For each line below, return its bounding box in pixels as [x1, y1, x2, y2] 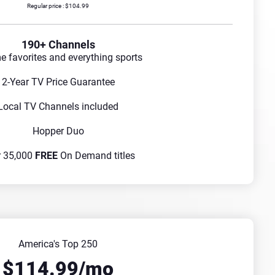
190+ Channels [21, 38, 95, 52]
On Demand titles [58, 150, 135, 162]
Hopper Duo [32, 125, 84, 137]
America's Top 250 [18, 238, 98, 250]
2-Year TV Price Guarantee [1, 76, 115, 88]
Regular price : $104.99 [27, 2, 89, 10]
